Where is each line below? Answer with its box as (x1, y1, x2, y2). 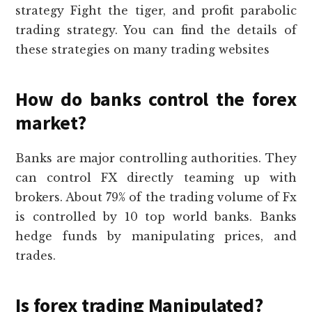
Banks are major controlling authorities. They (15, 150, 297, 165)
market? (15, 109, 86, 135)
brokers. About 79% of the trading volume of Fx (15, 189, 297, 204)
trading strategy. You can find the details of (15, 22, 297, 37)
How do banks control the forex (15, 86, 297, 111)
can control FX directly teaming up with (15, 170, 297, 185)
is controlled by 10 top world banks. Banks (15, 209, 297, 224)
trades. (15, 248, 56, 263)
